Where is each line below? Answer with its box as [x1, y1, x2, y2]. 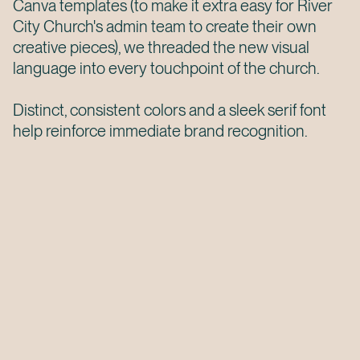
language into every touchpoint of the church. [12, 58, 320, 78]
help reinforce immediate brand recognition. [12, 121, 308, 141]
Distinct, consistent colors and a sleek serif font [12, 100, 326, 120]
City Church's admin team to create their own [12, 16, 317, 36]
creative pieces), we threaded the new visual [12, 37, 309, 57]
